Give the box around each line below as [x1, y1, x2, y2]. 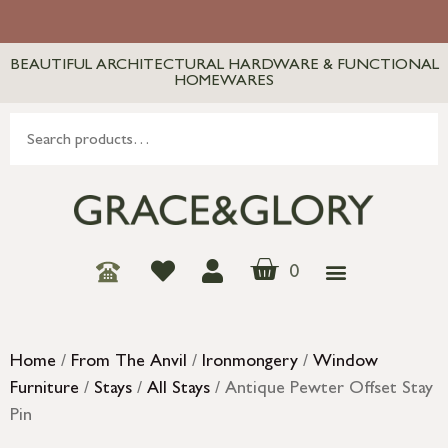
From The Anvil [71, 354, 187, 373]
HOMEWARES [174, 74, 274, 90]
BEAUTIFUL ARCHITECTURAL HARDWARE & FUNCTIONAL [9, 58, 439, 74]
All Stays [147, 381, 210, 400]
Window [313, 354, 378, 373]
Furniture [10, 381, 79, 400]
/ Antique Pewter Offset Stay [210, 381, 433, 400]
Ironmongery [202, 354, 298, 373]
